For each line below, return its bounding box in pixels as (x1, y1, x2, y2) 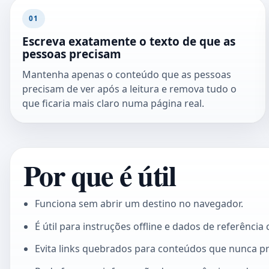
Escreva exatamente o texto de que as (22, 33, 235, 49)
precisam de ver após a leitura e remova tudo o (22, 82, 237, 96)
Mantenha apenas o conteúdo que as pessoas (22, 68, 231, 82)
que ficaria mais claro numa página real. (22, 97, 204, 110)
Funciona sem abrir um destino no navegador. (34, 197, 243, 211)
